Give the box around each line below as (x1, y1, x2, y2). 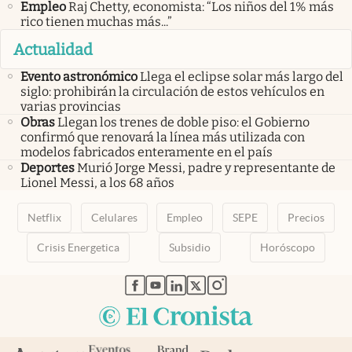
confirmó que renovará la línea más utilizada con (20, 129, 305, 145)
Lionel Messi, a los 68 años (20, 174, 174, 190)
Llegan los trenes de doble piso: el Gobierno (57, 114, 310, 130)
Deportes (20, 159, 75, 175)
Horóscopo (259, 240, 315, 254)
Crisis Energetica (37, 240, 120, 254)
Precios (288, 211, 325, 224)
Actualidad (13, 39, 93, 59)
